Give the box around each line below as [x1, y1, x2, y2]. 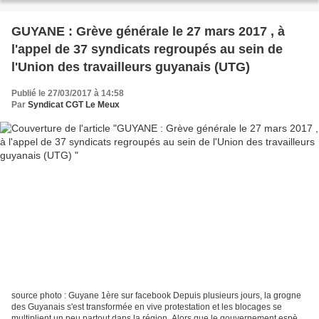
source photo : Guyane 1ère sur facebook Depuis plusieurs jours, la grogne [11, 290, 301, 300]
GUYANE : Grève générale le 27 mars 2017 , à [11, 24, 285, 39]
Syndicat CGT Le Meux [28, 100, 120, 110]
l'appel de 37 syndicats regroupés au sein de [11, 42, 283, 57]
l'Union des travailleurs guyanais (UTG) [11, 60, 250, 75]
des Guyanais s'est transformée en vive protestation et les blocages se [11, 301, 282, 312]
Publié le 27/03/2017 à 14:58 [11, 88, 124, 99]
